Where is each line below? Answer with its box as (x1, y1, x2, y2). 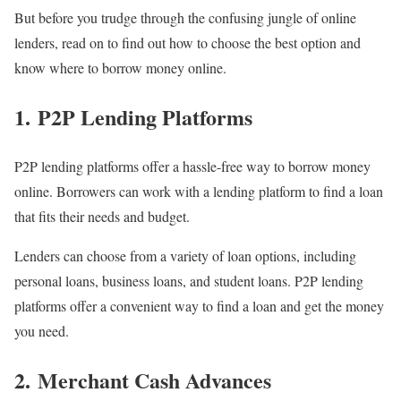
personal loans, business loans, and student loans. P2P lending (14, 270, 363, 290)
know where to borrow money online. (14, 58, 226, 77)
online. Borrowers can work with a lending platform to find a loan (14, 181, 383, 200)
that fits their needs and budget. (14, 206, 190, 226)
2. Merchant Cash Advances (14, 363, 271, 396)
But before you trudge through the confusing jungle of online (14, 8, 356, 27)
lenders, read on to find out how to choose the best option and (14, 33, 361, 52)
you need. (14, 320, 69, 340)
